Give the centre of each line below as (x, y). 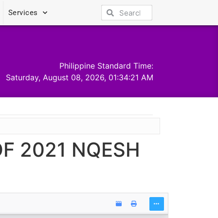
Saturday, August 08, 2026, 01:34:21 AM (80, 77)
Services (23, 13)
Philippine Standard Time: (107, 65)
